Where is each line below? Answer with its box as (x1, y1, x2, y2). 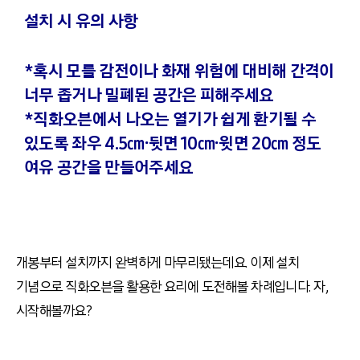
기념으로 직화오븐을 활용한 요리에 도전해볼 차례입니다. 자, (16, 278, 329, 297)
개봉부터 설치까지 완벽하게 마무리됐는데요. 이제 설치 (16, 254, 300, 272)
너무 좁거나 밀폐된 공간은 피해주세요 (24, 85, 274, 107)
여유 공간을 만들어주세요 (24, 157, 194, 179)
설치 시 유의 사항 (24, 11, 138, 33)
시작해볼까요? (16, 302, 95, 321)
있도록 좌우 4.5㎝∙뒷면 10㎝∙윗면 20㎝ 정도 (24, 133, 321, 155)
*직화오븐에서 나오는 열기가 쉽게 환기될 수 (24, 109, 317, 131)
